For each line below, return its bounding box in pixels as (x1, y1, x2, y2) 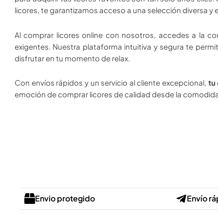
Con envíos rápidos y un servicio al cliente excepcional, (15, 77, 208, 87)
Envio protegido (35, 193, 95, 204)
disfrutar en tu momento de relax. (15, 53, 130, 63)
